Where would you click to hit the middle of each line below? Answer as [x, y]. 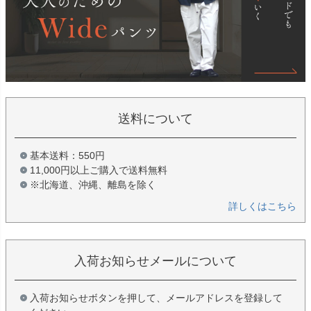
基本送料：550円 [67, 155]
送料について [155, 118]
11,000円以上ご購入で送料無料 [99, 170]
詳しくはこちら [262, 206]
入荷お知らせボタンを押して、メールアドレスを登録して [156, 297]
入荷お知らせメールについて [155, 261]
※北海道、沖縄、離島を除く [93, 184]
